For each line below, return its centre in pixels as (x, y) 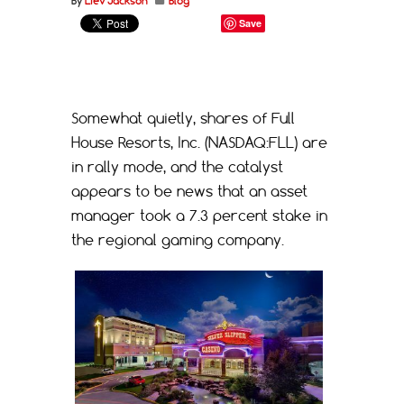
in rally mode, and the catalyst (177, 166)
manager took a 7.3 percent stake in (199, 215)
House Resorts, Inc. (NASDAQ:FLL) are (199, 142)
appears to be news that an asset (189, 191)
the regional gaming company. (178, 239)
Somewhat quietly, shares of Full (183, 118)
